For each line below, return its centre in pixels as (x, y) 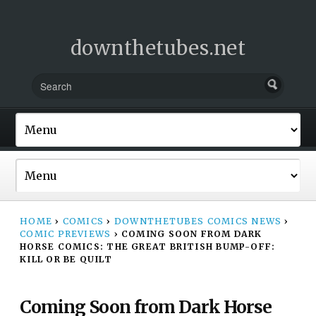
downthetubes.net (158, 48)
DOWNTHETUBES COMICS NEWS (198, 221)
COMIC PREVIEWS (66, 233)
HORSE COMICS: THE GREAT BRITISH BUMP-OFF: (148, 246)
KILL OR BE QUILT (66, 259)
